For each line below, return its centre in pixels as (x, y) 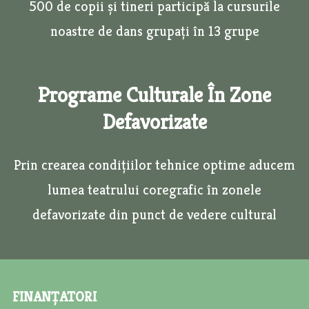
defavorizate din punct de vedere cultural (154, 215)
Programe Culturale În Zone (154, 96)
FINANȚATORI (54, 297)
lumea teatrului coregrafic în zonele (154, 190)
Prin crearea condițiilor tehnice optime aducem (154, 166)
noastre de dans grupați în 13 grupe (154, 32)
